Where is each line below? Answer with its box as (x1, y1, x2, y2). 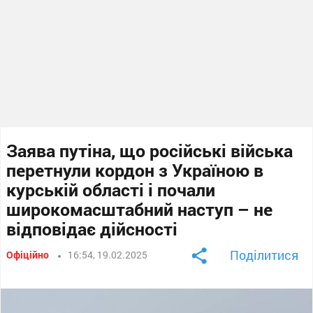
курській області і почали (6, 177, 216, 201)
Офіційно (6, 247, 50, 261)
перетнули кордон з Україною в (6, 158, 264, 182)
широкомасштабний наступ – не (6, 197, 273, 221)
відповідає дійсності (6, 217, 178, 240)
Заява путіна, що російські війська (6, 138, 293, 162)
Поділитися (229, 246, 298, 263)
